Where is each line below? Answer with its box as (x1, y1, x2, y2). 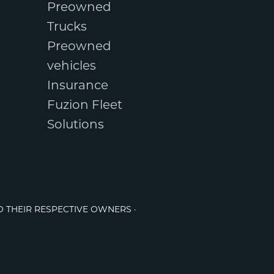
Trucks (46, 21, 87, 34)
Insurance (46, 80, 108, 92)
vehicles (46, 60, 96, 73)
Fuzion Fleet (46, 99, 122, 112)
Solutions (46, 119, 104, 131)
